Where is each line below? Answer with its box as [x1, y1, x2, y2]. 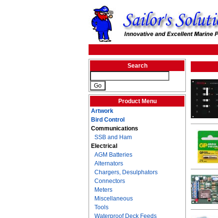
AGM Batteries [94, 151, 132, 158]
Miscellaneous [94, 195, 133, 202]
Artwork [91, 108, 113, 114]
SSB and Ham [94, 134, 132, 141]
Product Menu [118, 98, 157, 105]
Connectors [94, 178, 125, 184]
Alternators [94, 160, 123, 167]
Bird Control [91, 116, 125, 123]
